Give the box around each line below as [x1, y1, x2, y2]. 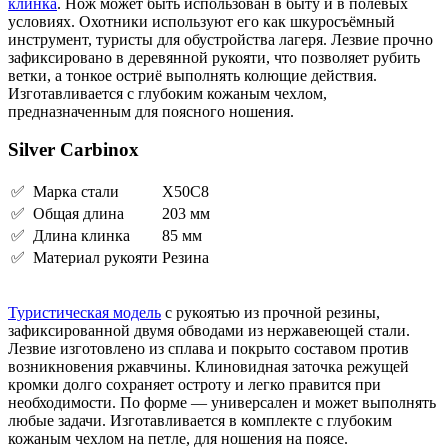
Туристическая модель [8, 304, 161, 322]
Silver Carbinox [8, 139, 139, 161]
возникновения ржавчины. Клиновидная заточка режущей [8, 358, 409, 376]
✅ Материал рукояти [11, 249, 158, 267]
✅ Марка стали [11, 183, 119, 201]
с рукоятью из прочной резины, [161, 304, 380, 322]
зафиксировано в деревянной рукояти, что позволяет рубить [8, 48, 420, 66]
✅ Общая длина [11, 205, 124, 223]
